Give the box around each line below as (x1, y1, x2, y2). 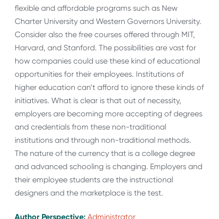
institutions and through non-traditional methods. (15, 135, 191, 145)
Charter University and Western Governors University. (15, 16, 201, 26)
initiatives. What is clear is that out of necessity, (15, 95, 181, 105)
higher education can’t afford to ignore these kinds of (15, 82, 204, 92)
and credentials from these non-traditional (15, 122, 166, 131)
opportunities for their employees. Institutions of (15, 69, 184, 79)
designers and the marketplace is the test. (15, 188, 163, 197)
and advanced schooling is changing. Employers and (15, 161, 202, 171)
